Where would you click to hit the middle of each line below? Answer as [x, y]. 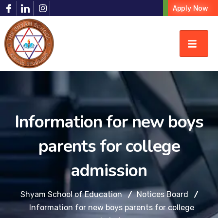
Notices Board [162, 194]
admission [109, 170]
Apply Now [190, 8]
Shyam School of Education [71, 194]
